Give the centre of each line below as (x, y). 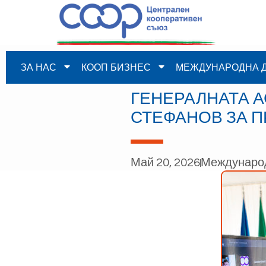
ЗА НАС (38, 67)
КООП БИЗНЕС (116, 67)
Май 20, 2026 (166, 162)
